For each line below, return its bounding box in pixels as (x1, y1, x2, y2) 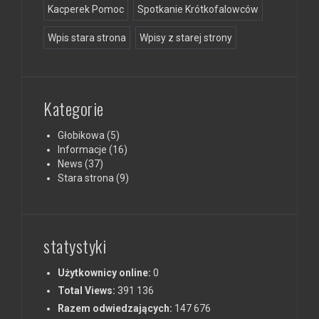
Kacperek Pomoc (48, 4, 124, 16)
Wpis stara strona (48, 32, 126, 44)
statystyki (43, 233, 106, 259)
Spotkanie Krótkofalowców (137, 4, 258, 16)
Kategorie (43, 95, 104, 122)
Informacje (58, 144, 107, 156)
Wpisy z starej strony (140, 32, 232, 44)
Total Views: (58, 285, 117, 297)
